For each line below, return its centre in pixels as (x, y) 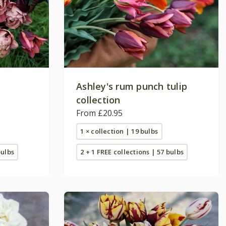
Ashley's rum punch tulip (132, 86)
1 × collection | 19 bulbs (119, 131)
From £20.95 (99, 113)
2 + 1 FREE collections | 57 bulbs (132, 152)
